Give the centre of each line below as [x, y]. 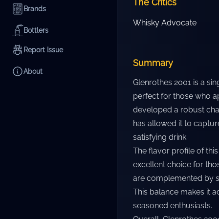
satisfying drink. [160, 137]
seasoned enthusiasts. [173, 206]
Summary [153, 63]
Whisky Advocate [165, 23]
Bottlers [36, 30]
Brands [35, 9]
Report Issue [43, 50]
